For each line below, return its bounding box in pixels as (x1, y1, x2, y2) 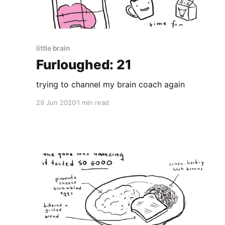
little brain (36, 43, 71, 52)
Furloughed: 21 (36, 56, 132, 72)
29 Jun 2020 (36, 98, 76, 106)
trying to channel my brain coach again (36, 79, 185, 89)
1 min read (77, 98, 109, 106)
